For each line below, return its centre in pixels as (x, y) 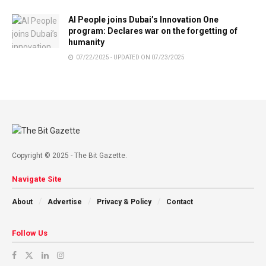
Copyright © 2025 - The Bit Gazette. (69, 155)
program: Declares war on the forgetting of (153, 31)
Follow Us (30, 233)
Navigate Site (37, 179)
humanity (86, 42)
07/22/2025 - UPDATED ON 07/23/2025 (130, 57)
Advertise (65, 202)
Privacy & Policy (124, 202)
